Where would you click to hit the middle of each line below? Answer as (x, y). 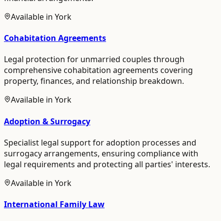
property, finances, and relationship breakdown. (94, 81)
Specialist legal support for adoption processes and (100, 142)
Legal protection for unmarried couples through (94, 59)
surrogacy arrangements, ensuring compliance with (101, 153)
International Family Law (54, 204)
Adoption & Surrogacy (47, 121)
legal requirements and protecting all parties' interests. (107, 164)
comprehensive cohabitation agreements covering (98, 70)
